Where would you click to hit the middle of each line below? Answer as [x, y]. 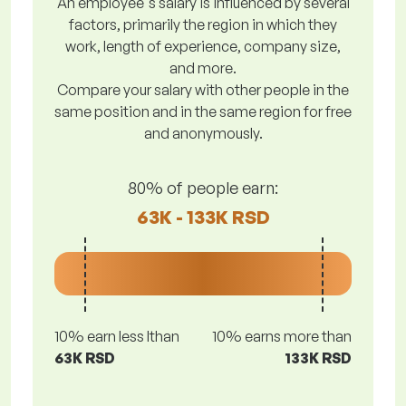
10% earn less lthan [117, 336]
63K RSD [85, 358]
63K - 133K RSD [203, 217]
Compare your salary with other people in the [203, 90]
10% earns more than [282, 336]
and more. [203, 68]
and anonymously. [203, 133]
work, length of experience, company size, [203, 46]
